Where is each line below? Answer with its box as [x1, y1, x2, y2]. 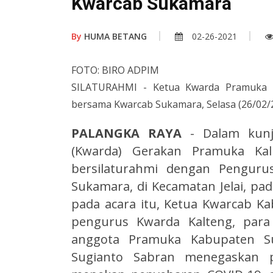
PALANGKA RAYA [71, 125, 190, 142]
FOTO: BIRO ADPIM [71, 63, 159, 77]
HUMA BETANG [82, 30, 147, 43]
